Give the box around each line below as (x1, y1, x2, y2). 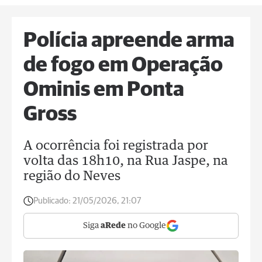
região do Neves (23, 170, 120, 183)
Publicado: (33, 196, 71, 205)
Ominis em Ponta (23, 80, 184, 101)
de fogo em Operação (23, 55, 223, 76)
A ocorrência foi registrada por (23, 140, 208, 153)
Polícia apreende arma (23, 30, 235, 51)
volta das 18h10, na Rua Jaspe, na (23, 155, 228, 168)
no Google (126, 222, 166, 230)
